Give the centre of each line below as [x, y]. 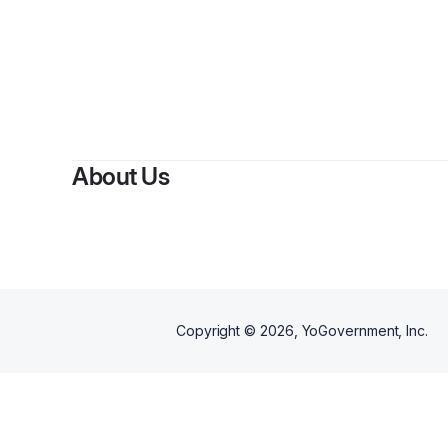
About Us [120, 176]
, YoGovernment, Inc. [360, 330]
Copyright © [218, 330]
